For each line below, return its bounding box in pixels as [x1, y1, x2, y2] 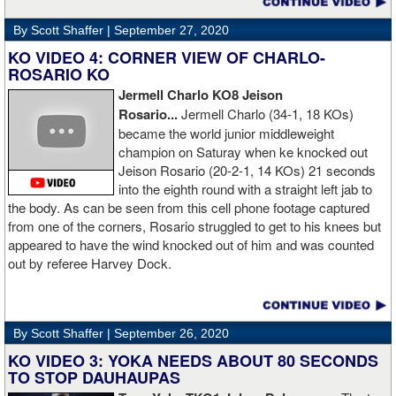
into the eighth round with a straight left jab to [118, 179, 372, 199]
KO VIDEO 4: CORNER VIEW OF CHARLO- [8, 46, 325, 70]
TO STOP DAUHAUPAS [8, 366, 180, 390]
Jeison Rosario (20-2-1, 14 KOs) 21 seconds [118, 161, 376, 180]
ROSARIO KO [8, 63, 110, 87]
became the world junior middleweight [118, 124, 334, 143]
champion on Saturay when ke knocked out [118, 142, 368, 162]
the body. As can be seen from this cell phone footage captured [8, 198, 369, 217]
